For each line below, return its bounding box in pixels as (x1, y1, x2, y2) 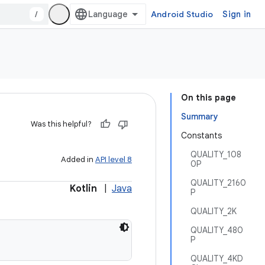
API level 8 (95, 154, 132, 164)
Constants (181, 130, 222, 141)
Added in (61, 154, 95, 164)
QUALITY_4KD (190, 253, 243, 264)
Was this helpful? (31, 119, 92, 129)
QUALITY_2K (190, 206, 237, 216)
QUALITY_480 (190, 225, 243, 235)
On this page (181, 92, 236, 103)
